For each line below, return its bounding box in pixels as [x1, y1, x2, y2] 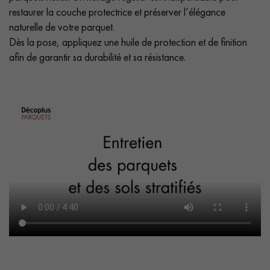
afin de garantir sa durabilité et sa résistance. [9, 49, 186, 64]
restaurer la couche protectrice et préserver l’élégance [9, 4, 225, 19]
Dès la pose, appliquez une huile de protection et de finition [9, 34, 247, 49]
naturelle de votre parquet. [9, 19, 115, 34]
